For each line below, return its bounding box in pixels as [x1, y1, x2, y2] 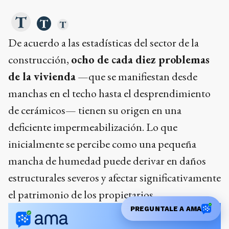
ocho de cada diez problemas [71, 52, 210, 67]
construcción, [8, 52, 71, 67]
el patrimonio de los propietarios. [8, 187, 157, 202]
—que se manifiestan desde [76, 69, 197, 84]
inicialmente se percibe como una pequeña [8, 136, 196, 152]
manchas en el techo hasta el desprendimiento [8, 86, 211, 101]
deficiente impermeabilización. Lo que [8, 120, 177, 135]
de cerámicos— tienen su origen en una [8, 103, 181, 118]
